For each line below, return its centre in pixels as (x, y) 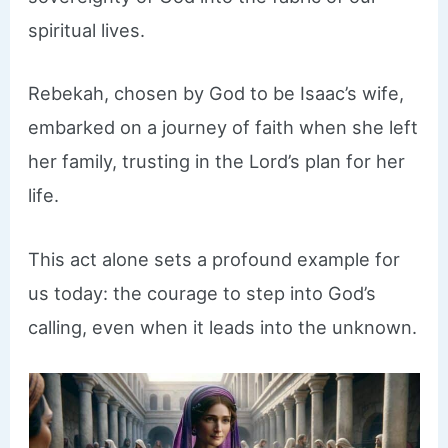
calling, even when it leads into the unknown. (223, 326)
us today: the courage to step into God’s (202, 292)
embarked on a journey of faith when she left (223, 127)
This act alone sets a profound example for (214, 258)
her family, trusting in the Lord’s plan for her (217, 161)
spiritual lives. (87, 30)
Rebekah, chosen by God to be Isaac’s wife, (216, 93)
